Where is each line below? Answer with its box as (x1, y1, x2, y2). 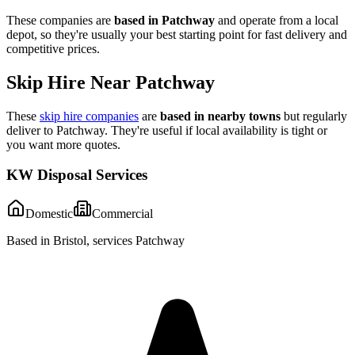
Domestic (25, 206, 73, 220)
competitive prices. (6, 41, 100, 55)
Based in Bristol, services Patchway (6, 233, 185, 247)
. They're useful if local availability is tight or (105, 123, 327, 137)
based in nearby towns (160, 109, 281, 123)
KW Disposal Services (6, 166, 147, 184)
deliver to (6, 123, 56, 137)
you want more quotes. (6, 137, 120, 151)
